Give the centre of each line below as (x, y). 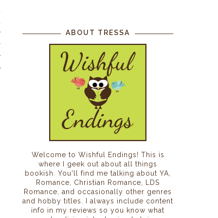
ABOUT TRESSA (98, 32)
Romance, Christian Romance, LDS (98, 182)
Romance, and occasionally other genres (98, 191)
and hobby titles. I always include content (98, 201)
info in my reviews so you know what (98, 210)
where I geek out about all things (98, 164)
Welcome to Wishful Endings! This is (98, 154)
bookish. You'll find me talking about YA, (98, 173)
